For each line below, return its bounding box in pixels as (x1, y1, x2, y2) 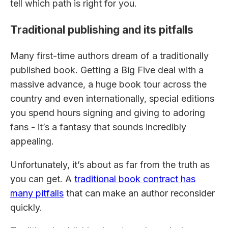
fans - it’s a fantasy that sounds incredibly (10, 122, 186, 133)
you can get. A (10, 174, 74, 185)
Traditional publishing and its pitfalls (10, 23, 193, 37)
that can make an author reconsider (64, 188, 215, 199)
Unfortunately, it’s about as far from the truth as (10, 159, 210, 170)
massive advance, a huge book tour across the (10, 79, 207, 90)
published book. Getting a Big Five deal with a (10, 65, 204, 76)
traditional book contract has (74, 174, 195, 185)
